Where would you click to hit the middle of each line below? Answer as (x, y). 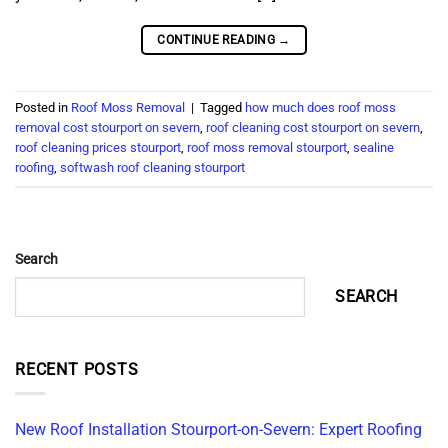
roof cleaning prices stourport (98, 148)
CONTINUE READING (218, 39)
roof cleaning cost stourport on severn (313, 128)
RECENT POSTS (77, 369)
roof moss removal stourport (267, 148)
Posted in (43, 108)
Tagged (222, 108)
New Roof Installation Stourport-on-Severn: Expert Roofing (218, 430)
